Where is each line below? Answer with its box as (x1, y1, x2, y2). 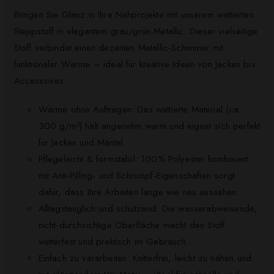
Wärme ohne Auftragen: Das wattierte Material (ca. (38, 102, 242, 116)
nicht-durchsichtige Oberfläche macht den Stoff (38, 218, 226, 232)
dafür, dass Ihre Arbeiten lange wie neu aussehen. (38, 185, 239, 199)
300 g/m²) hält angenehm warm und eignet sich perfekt (38, 119, 261, 133)
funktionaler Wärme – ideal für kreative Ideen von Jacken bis (13, 57, 256, 72)
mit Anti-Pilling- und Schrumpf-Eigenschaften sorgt (38, 168, 235, 182)
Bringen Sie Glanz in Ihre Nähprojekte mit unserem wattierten (13, 8, 254, 22)
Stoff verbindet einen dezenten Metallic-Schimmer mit (13, 41, 224, 55)
